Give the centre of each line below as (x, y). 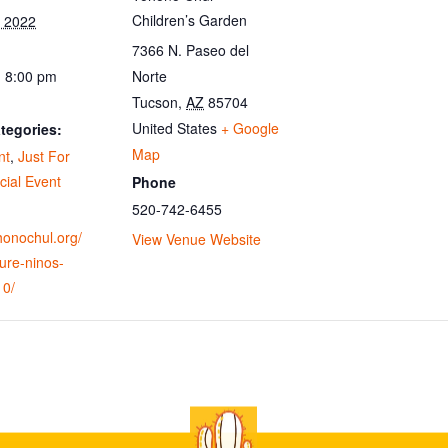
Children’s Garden (189, 19)
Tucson (155, 102)
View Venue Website (196, 238)
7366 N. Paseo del (190, 50)
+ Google (250, 128)
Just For (44, 156)
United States (174, 128)
